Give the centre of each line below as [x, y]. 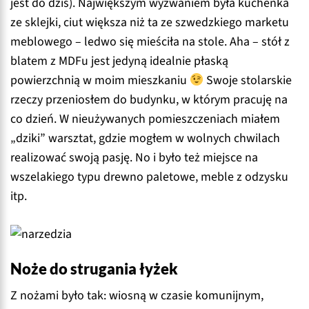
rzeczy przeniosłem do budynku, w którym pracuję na [149, 99]
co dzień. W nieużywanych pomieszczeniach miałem [145, 119]
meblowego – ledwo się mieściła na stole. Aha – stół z [150, 41]
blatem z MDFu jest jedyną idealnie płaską [119, 61]
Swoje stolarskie [248, 80]
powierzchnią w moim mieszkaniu [100, 80]
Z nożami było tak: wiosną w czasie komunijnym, [137, 295]
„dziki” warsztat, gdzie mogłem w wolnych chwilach [145, 138]
